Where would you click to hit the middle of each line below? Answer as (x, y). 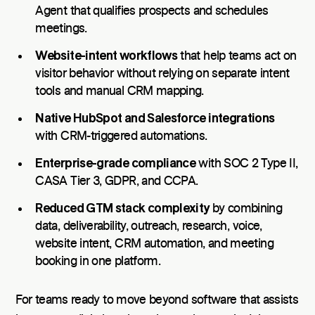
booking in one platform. (98, 261)
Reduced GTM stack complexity (122, 208)
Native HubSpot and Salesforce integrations (155, 119)
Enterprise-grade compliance (116, 163)
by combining (246, 208)
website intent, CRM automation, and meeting (154, 244)
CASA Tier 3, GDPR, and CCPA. (117, 181)
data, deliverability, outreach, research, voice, (149, 226)
